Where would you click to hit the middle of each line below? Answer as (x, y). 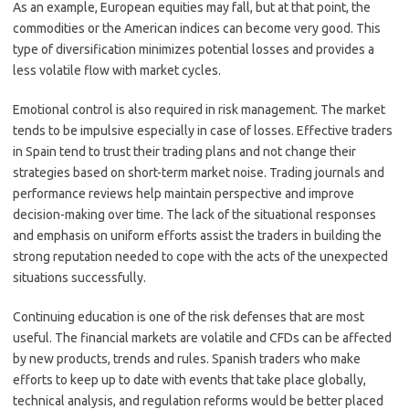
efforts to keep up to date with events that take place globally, (189, 380)
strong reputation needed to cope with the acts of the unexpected (200, 257)
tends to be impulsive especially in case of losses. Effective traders (203, 131)
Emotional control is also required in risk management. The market (199, 110)
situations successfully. (79, 278)
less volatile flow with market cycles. (117, 70)
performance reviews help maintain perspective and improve (184, 194)
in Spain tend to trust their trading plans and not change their (184, 152)
